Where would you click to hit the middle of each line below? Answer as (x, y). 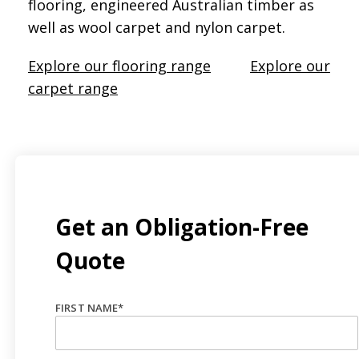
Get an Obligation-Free (182, 226)
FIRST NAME (87, 307)
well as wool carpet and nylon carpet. (157, 27)
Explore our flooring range (119, 65)
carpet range (73, 88)
